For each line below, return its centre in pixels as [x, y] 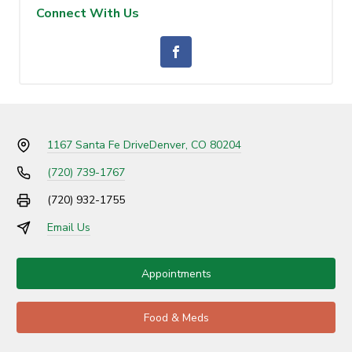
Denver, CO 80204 [195, 145]
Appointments [176, 273]
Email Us [68, 228]
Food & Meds [176, 317]
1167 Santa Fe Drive [98, 145]
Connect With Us [88, 14]
